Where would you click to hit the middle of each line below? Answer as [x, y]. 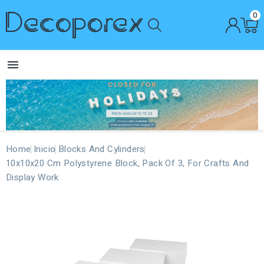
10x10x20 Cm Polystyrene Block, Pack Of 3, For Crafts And [128, 163]
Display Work [32, 177]
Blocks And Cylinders [101, 149]
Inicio [45, 149]
